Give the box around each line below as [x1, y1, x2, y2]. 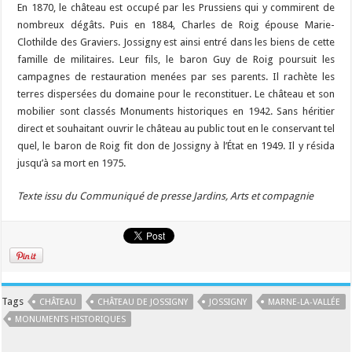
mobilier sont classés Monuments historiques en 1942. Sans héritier [17, 105, 335, 118]
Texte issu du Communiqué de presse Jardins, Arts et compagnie [17, 190, 314, 203]
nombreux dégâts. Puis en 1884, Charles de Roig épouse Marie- [17, 19, 335, 31]
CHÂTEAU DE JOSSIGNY [97, 297, 189, 308]
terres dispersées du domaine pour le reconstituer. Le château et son [17, 88, 335, 101]
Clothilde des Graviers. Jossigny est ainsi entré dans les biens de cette [17, 36, 335, 49]
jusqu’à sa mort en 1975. [17, 157, 126, 170]
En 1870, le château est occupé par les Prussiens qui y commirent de [17, 2, 335, 14]
